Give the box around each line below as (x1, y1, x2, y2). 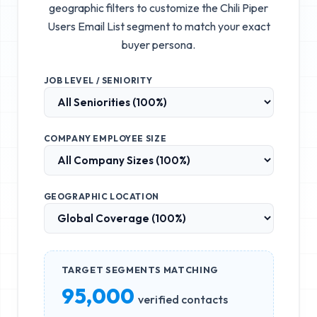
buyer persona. (122, 37, 195, 52)
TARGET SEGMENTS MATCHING (61, 263, 219, 275)
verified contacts (137, 292, 228, 306)
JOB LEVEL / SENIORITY (43, 74, 153, 86)
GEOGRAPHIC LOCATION (43, 190, 159, 202)
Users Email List (47, 18, 125, 33)
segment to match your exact (124, 18, 270, 33)
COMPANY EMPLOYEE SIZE (43, 132, 167, 144)
